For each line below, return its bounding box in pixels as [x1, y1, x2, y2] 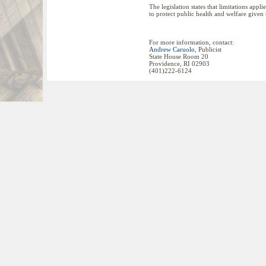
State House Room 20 [149, 53, 208, 60]
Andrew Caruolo [149, 46, 195, 53]
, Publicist [195, 46, 221, 53]
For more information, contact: [149, 39, 234, 46]
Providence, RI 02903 [149, 60, 210, 67]
